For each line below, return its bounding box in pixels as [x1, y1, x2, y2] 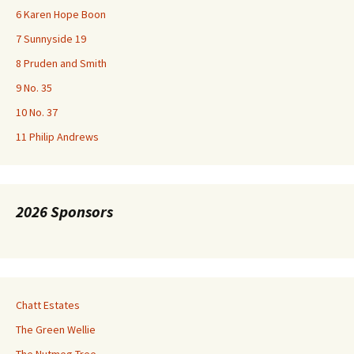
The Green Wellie [16, 322, 96, 337]
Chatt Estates [16, 297, 80, 312]
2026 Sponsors [16, 201, 113, 221]
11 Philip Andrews [16, 129, 99, 144]
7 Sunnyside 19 [16, 31, 86, 46]
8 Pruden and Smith [16, 55, 107, 70]
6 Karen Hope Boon [16, 6, 106, 21]
